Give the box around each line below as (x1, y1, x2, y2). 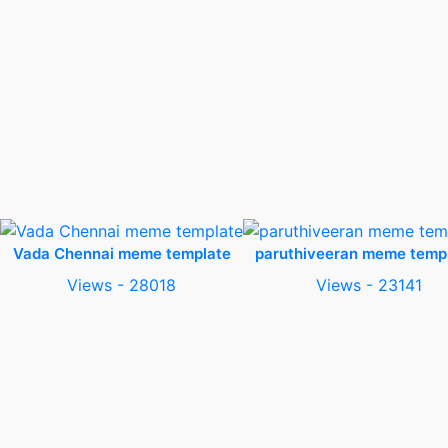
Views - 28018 (67, 275, 176, 296)
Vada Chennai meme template (12, 244, 231, 264)
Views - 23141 (315, 275, 422, 296)
